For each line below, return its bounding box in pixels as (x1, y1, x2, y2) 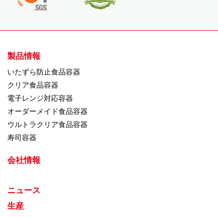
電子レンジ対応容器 (7, 93, 73, 103)
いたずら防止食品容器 (7, 67, 80, 76)
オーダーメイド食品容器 (7, 107, 88, 116)
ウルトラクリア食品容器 (7, 120, 88, 129)
